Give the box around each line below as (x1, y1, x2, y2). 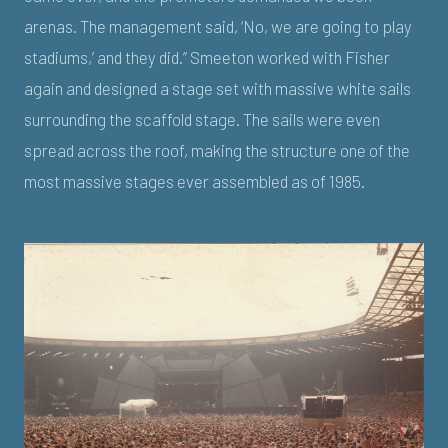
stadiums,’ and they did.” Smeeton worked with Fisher (24, 46, 390, 67)
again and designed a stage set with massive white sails (24, 77, 411, 98)
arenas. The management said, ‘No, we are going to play (24, 15, 412, 36)
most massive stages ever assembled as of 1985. (24, 170, 365, 191)
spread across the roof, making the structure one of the (24, 139, 410, 160)
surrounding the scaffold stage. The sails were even (24, 108, 380, 129)
